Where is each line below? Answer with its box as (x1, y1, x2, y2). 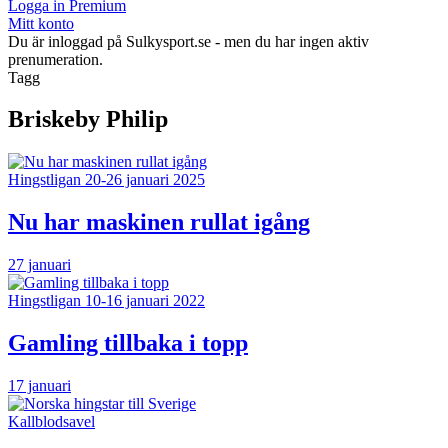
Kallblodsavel (8, 413, 95, 430)
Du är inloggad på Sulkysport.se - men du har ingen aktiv (8, 32, 369, 50)
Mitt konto (8, 14, 74, 32)
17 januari (8, 377, 71, 394)
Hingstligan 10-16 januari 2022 (8, 292, 205, 310)
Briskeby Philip (8, 106, 168, 133)
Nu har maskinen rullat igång (8, 209, 310, 236)
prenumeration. (8, 50, 103, 68)
